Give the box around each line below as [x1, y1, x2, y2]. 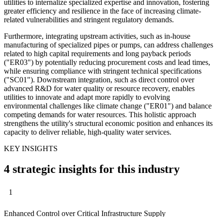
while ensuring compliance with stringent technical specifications [4, 66, 201, 75]
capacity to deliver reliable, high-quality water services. [4, 127, 171, 136]
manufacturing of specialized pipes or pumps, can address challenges [4, 40, 213, 49]
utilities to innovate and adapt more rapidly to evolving [4, 93, 170, 101]
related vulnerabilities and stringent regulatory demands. [4, 15, 174, 24]
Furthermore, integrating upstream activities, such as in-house [4, 31, 190, 40]
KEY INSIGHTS [4, 144, 58, 153]
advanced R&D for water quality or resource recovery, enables [4, 84, 195, 93]
